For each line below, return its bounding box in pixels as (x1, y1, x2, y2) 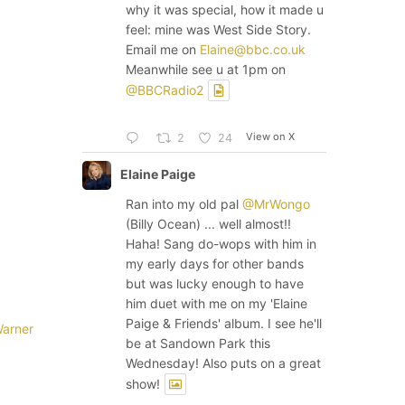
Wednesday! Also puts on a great (126, 354, 321, 371)
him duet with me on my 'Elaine (126, 295, 307, 311)
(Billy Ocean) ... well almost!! (126, 215, 291, 231)
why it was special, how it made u (126, 2, 324, 18)
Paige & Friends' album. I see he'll (126, 315, 322, 331)
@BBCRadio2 (126, 82, 203, 99)
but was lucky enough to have (126, 275, 304, 291)
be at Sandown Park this (126, 334, 270, 351)
